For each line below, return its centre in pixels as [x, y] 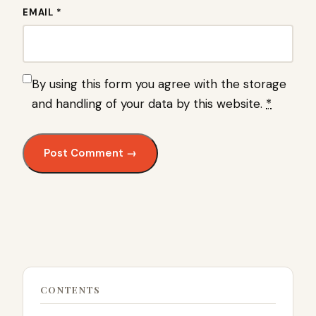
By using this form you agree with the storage [159, 84]
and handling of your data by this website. [149, 104]
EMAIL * [42, 13]
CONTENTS [71, 290]
